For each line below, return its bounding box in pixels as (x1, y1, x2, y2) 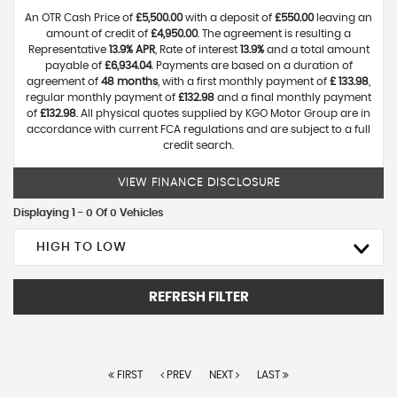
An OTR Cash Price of (25, 12, 136, 23)
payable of (44, 60, 105, 71)
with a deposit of (183, 12, 275, 23)
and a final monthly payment (214, 92, 371, 103)
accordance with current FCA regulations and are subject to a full (27, 124, 370, 135)
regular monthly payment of (26, 92, 178, 103)
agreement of (27, 76, 101, 87)
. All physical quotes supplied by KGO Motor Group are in (76, 108, 370, 119)
